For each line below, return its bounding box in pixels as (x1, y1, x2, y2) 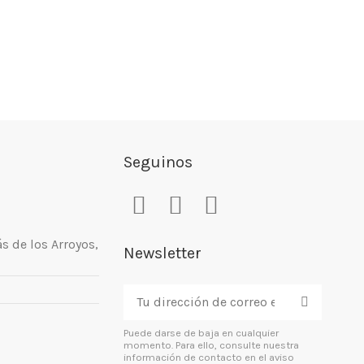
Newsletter (123, 244, 201, 263)
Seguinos (123, 153, 193, 172)
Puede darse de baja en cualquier (123, 326, 279, 339)
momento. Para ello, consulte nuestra (123, 338, 299, 351)
